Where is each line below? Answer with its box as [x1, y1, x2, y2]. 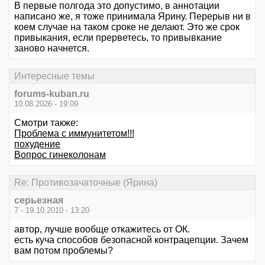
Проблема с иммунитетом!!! [14, 128, 134, 138]
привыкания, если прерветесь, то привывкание [14, 32, 222, 43]
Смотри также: [14, 118, 78, 128]
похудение [14, 139, 60, 149]
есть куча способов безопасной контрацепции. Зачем [14, 235, 248, 245]
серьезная [14, 195, 63, 206]
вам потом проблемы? [14, 245, 113, 256]
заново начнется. [14, 43, 89, 53]
